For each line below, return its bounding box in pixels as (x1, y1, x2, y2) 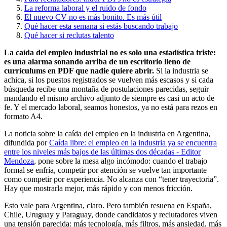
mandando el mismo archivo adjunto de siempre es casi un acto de (4, 93, 214, 102)
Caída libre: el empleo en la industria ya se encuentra (49, 138, 217, 147)
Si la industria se (154, 66, 208, 75)
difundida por (4, 138, 49, 147)
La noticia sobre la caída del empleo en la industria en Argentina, (4, 129, 210, 138)
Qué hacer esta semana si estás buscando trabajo (24, 21, 178, 30)
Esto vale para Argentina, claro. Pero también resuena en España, (4, 201, 212, 210)
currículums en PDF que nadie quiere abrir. (4, 66, 154, 75)
